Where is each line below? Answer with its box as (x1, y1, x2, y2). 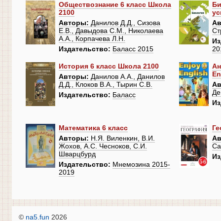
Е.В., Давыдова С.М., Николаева (59, 27, 163, 35)
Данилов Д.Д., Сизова (89, 19, 160, 27)
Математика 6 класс (59, 124, 128, 132)
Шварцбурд (59, 150, 96, 158)
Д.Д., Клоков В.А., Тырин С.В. (59, 80, 152, 89)
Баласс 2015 (112, 45, 153, 53)
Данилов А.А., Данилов (89, 73, 165, 81)
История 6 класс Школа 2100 (59, 62, 159, 71)
